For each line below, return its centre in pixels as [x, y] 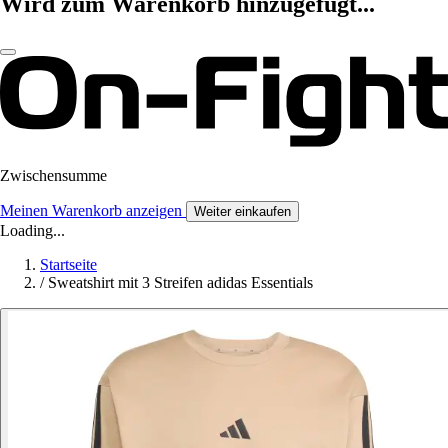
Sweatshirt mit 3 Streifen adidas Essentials [180, 283]
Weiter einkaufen [242, 212]
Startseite [68, 265]
